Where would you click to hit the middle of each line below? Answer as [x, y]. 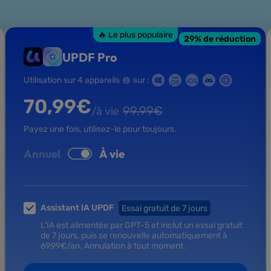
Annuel [42, 154]
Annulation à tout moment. [134, 246]
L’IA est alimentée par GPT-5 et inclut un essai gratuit [142, 226]
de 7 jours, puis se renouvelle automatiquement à [134, 236]
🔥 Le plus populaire [135, 35]
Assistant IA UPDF [77, 208]
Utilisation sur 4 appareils [72, 80]
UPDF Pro [90, 57]
